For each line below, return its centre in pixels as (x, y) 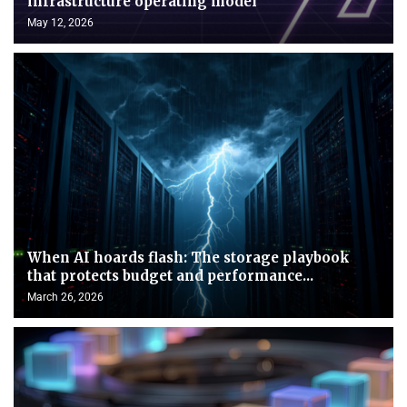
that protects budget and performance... (170, 275)
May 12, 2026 (60, 22)
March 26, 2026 (65, 297)
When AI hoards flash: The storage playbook (189, 257)
